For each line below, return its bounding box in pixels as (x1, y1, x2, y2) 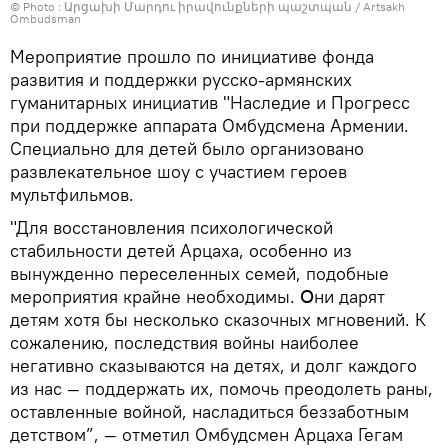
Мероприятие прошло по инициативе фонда (10, 44, 374, 68)
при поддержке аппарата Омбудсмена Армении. (10, 113, 409, 137)
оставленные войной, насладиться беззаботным (10, 399, 409, 423)
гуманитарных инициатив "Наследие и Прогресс (10, 90, 410, 114)
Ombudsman (10, 10, 81, 26)
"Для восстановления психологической (10, 215, 333, 239)
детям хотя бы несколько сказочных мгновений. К (10, 307, 426, 331)
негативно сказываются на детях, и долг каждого (10, 353, 417, 377)
